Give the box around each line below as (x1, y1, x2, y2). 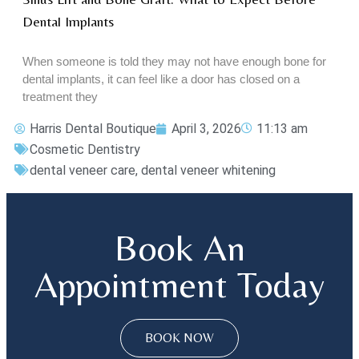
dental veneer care (30, 163, 135, 179)
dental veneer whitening (141, 163, 276, 179)
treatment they (22, 90, 98, 104)
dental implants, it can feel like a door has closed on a (22, 72, 300, 87)
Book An (114, 226, 245, 269)
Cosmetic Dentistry (30, 142, 140, 158)
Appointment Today (34, 263, 325, 306)
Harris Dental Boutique (30, 121, 156, 137)
